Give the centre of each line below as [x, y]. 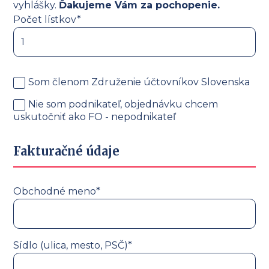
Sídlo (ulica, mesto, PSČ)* [73, 245]
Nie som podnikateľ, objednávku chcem [123, 104]
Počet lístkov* [47, 20]
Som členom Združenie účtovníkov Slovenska [139, 82]
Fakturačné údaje [67, 151]
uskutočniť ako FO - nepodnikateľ [95, 116]
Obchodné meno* [57, 191]
